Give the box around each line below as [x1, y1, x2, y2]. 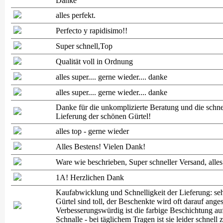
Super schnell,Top [56, 42, 112, 50]
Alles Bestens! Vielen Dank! [56, 142, 145, 151]
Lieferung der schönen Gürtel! [56, 112, 151, 120]
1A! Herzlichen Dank [56, 173, 124, 182]
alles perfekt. [56, 11, 96, 19]
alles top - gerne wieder [56, 127, 129, 135]
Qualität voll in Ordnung [56, 57, 133, 66]
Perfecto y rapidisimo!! [56, 26, 127, 35]
